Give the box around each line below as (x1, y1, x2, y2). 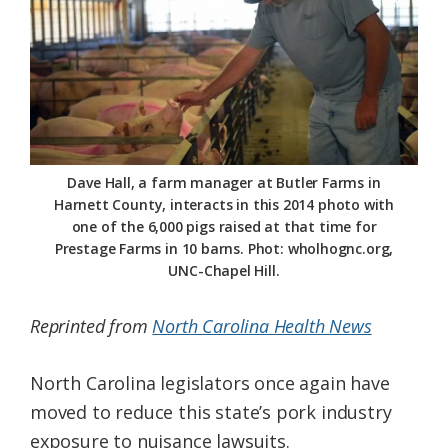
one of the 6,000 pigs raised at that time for (71, 217, 377, 237)
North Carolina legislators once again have (30, 371, 390, 396)
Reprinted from (30, 314, 153, 339)
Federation (30, 13, 123, 38)
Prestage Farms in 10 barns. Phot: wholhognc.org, (54, 239, 394, 259)
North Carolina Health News (152, 314, 372, 339)
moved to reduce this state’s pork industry (30, 400, 392, 425)
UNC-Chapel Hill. (168, 261, 280, 281)
